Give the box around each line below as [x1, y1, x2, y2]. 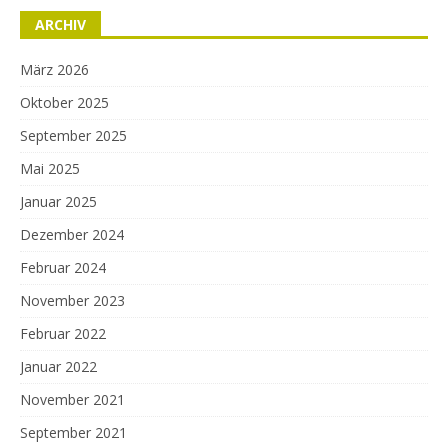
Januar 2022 [20, 357, 97, 377]
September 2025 [20, 126, 127, 146]
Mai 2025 [20, 159, 80, 179]
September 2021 [20, 423, 127, 443]
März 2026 [20, 60, 89, 80]
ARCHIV [35, 15, 86, 35]
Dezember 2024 [20, 225, 124, 245]
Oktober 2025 [20, 93, 109, 113]
